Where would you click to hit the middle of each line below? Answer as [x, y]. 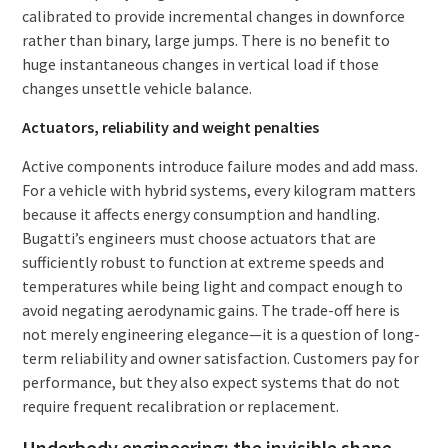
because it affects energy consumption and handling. [200, 213]
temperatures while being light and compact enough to [212, 285]
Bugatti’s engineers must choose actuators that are [198, 237]
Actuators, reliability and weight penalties [170, 126]
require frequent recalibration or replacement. [180, 405]
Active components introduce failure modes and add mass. [219, 165]
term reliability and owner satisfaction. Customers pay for [220, 357]
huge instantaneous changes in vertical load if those [200, 63]
